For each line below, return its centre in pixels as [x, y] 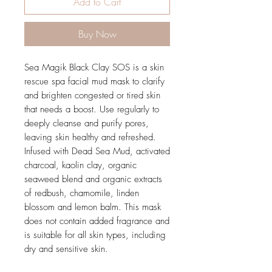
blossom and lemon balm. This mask [93, 207]
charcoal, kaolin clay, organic [80, 165]
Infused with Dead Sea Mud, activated [97, 151]
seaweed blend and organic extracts [93, 179]
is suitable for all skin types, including [95, 235]
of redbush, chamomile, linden [82, 193]
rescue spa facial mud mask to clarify [94, 81]
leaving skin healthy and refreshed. [90, 137]
